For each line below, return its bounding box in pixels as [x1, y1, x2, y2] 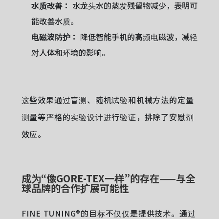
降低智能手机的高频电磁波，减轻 [78, 31, 197, 43]
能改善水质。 [31, 15, 78, 27]
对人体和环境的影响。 [31, 46, 109, 58]
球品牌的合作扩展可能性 [21, 181, 129, 195]
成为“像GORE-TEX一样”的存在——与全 [21, 171, 196, 185]
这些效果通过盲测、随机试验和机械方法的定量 [21, 94, 194, 106]
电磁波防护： [31, 31, 78, 43]
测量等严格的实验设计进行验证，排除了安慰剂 [21, 111, 194, 123]
